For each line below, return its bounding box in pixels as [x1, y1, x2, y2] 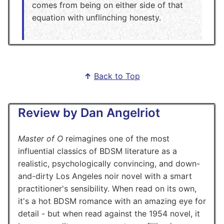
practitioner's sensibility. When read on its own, [18, 183, 196, 193]
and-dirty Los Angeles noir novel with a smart [18, 170, 192, 181]
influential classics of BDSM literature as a [18, 145, 177, 156]
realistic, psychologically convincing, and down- [18, 158, 200, 168]
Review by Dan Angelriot [18, 105, 160, 120]
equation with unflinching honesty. [32, 12, 161, 22]
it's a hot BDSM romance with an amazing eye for [18, 195, 206, 206]
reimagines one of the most [63, 133, 169, 143]
